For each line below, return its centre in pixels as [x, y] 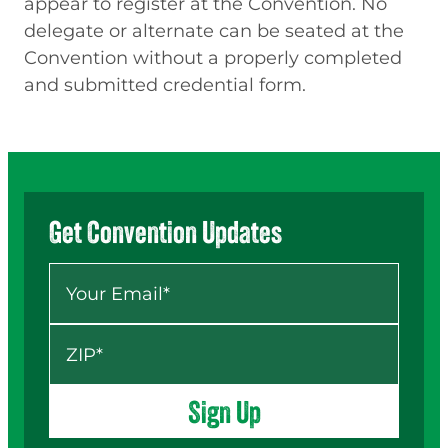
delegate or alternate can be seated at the [214, 30]
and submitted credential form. [165, 84]
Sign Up [224, 411]
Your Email [89, 271]
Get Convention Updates [165, 232]
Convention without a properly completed [213, 57]
